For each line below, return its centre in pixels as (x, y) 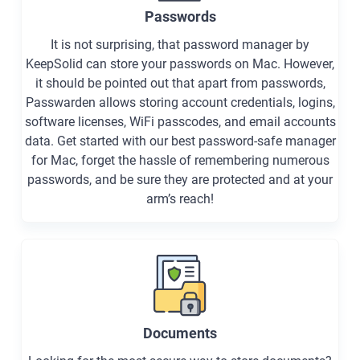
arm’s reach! (180, 199)
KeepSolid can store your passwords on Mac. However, (180, 64)
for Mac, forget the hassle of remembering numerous (180, 161)
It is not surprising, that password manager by (180, 45)
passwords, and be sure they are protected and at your (180, 180)
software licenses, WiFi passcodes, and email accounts (180, 122)
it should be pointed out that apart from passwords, (180, 84)
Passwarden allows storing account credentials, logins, (180, 103)
